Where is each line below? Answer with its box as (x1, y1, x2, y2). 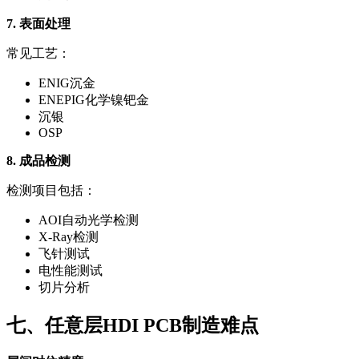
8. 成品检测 (6, 153, 71, 167)
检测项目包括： (6, 183, 96, 197)
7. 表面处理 (6, 16, 71, 30)
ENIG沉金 (38, 75, 95, 90)
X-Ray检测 (38, 229, 99, 244)
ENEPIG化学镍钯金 (38, 92, 149, 107)
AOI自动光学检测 (38, 212, 139, 227)
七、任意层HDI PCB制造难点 (6, 314, 259, 336)
